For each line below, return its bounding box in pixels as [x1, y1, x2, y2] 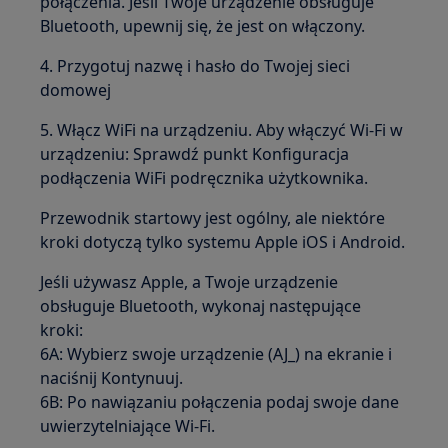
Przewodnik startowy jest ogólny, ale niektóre [40, 207, 386, 230]
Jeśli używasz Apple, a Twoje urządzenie [40, 271, 339, 294]
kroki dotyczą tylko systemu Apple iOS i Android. [40, 231, 406, 254]
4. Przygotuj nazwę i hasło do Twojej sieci [40, 55, 351, 78]
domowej [40, 79, 112, 102]
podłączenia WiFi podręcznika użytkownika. [40, 167, 369, 190]
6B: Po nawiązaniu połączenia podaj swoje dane [40, 391, 400, 414]
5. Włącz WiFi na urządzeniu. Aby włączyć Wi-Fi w [40, 119, 404, 142]
